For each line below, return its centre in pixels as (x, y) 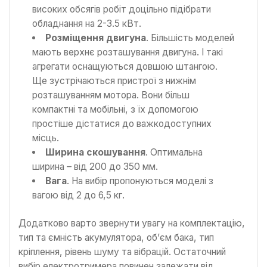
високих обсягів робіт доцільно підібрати (122, 9)
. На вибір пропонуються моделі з (140, 181)
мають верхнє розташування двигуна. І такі (128, 52)
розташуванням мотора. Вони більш (111, 95)
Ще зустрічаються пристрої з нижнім (114, 80)
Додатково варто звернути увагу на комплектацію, (132, 223)
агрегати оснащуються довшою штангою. (125, 66)
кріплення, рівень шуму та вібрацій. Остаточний (122, 252)
